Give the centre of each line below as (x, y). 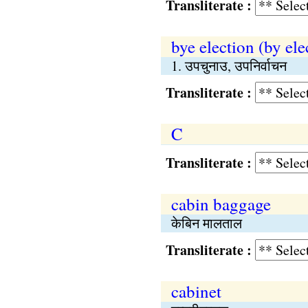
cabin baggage (221, 204)
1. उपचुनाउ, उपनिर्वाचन (229, 66)
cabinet (196, 291)
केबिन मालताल (206, 223)
